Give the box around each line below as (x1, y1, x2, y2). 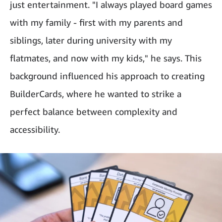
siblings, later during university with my (10, 35, 172, 46)
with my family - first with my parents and (10, 17, 183, 28)
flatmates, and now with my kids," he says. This (10, 53, 202, 64)
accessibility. (10, 124, 60, 135)
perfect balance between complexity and (10, 106, 177, 117)
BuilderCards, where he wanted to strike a (10, 88, 181, 100)
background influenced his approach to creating (10, 70, 205, 82)
